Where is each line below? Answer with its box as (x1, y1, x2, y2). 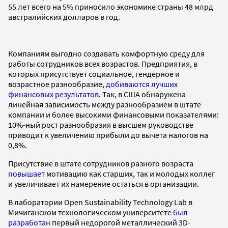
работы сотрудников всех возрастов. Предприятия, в (8, 58, 197, 69)
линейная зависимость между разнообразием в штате (8, 99, 201, 109)
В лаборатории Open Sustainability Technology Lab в (8, 196, 192, 207)
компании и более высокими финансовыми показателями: (8, 109, 219, 120)
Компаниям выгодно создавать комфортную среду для (8, 48, 205, 59)
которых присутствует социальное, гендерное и (8, 68, 180, 79)
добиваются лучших (106, 78, 178, 89)
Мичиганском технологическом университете (8, 207, 173, 217)
